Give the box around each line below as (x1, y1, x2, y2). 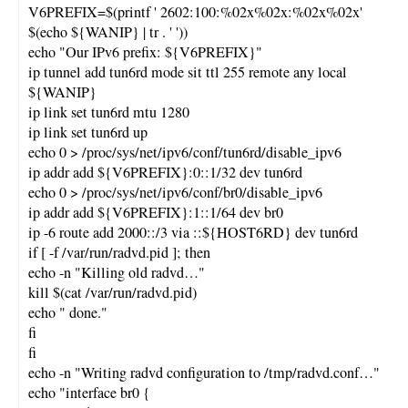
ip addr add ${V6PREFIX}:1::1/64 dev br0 (28, 201, 283, 222)
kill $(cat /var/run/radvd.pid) (28, 281, 197, 302)
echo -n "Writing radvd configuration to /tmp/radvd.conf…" (28, 362, 380, 382)
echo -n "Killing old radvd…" (28, 261, 205, 282)
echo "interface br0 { (28, 382, 150, 403)
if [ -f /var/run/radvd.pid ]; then (28, 241, 210, 262)
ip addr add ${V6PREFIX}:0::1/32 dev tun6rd (28, 161, 302, 182)
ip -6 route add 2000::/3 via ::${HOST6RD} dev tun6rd (28, 221, 358, 242)
